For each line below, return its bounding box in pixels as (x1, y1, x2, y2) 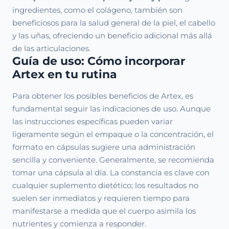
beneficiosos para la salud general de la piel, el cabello (12, 18, 215, 28)
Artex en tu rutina (12, 67, 117, 81)
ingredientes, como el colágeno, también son (12, 5, 182, 15)
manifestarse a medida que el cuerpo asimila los (12, 206, 196, 216)
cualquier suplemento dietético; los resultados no (12, 180, 198, 190)
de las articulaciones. (12, 43, 90, 53)
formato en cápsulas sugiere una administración (12, 142, 195, 152)
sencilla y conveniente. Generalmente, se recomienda (12, 155, 214, 165)
